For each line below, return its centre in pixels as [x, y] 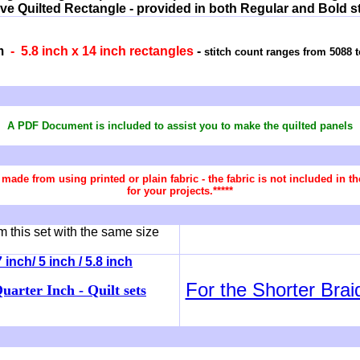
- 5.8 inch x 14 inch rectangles [102, 51]
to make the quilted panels [285, 126]
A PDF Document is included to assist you [112, 126]
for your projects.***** [180, 191]
